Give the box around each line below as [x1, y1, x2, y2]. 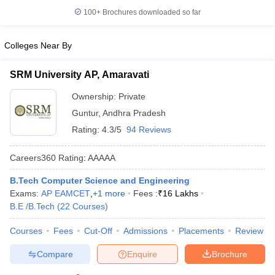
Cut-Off [84, 226, 112, 236]
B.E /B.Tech [10, 201, 55, 211]
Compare [36, 249, 73, 259]
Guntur [72, 108, 98, 118]
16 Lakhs [163, 188, 198, 198]
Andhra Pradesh [103, 108, 166, 118]
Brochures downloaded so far [101, 8, 201, 17]
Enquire [127, 249, 157, 259]
